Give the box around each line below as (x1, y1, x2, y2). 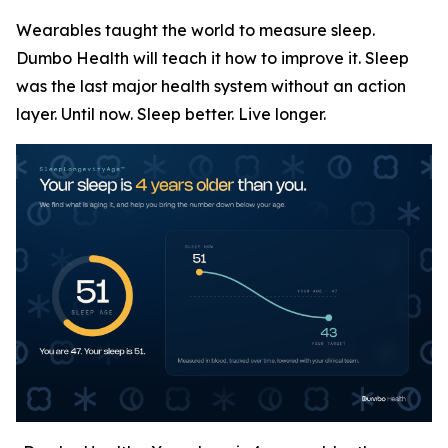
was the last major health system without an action (16, 76, 406, 97)
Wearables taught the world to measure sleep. (16, 20, 375, 41)
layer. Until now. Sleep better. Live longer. (16, 104, 326, 125)
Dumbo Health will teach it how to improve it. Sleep (16, 48, 409, 69)
